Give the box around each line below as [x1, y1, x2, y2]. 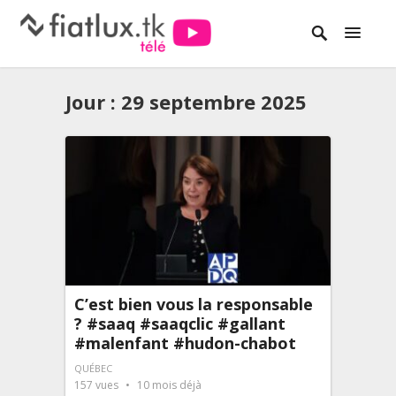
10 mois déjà [134, 377, 202, 392]
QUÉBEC [74, 361, 112, 375]
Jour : [65, 88, 121, 115]
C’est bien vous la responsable [74, 293, 313, 315]
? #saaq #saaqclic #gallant [74, 312, 286, 334]
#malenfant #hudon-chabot [74, 331, 296, 354]
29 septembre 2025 [121, 88, 307, 115]
